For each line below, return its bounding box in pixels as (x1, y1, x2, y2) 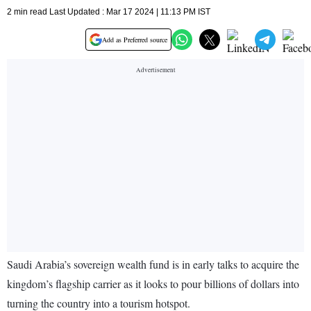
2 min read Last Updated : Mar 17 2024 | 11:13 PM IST (7, 7, 210, 17)
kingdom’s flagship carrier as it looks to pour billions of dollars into (7, 276, 299, 292)
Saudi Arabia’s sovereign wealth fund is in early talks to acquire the (7, 257, 299, 272)
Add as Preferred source (102, 35, 167, 45)
